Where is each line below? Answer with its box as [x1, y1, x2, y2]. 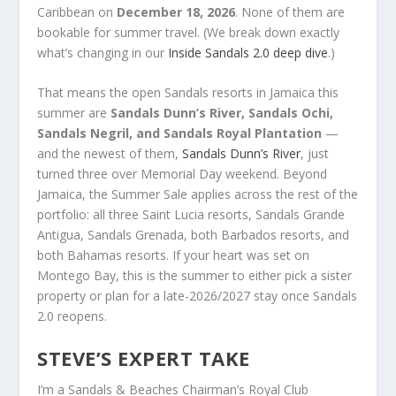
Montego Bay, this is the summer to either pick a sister [37, 267, 353, 285]
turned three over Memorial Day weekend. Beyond [37, 165, 328, 183]
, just [301, 145, 330, 163]
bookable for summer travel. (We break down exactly [37, 23, 340, 41]
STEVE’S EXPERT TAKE [37, 345, 250, 372]
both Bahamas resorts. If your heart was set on [37, 247, 310, 264]
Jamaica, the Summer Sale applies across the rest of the [37, 186, 359, 203]
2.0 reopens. [37, 308, 108, 325]
